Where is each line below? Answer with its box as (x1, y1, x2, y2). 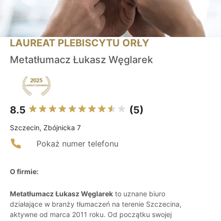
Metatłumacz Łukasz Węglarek (10, 54, 153, 66)
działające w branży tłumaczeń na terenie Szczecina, (10, 200, 182, 209)
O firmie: (10, 167, 38, 176)
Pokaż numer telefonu (37, 139, 118, 149)
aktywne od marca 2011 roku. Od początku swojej (10, 210, 172, 219)
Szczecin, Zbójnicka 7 (10, 123, 81, 132)
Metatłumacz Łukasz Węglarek (10, 189, 113, 198)
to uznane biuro (113, 189, 165, 198)
